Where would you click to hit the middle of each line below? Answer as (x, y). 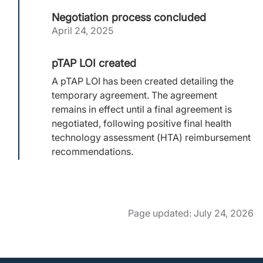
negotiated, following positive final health (141, 123)
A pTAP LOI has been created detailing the (143, 81)
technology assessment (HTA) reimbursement (151, 137)
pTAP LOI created (94, 63)
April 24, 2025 (82, 31)
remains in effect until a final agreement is (142, 109)
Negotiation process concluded (129, 17)
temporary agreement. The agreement (134, 95)
